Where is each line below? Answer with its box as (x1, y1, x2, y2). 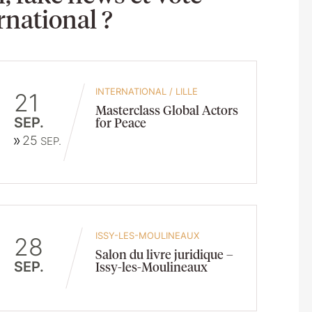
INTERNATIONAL (95, 86, 167, 97)
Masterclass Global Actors (95, 102, 239, 118)
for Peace (95, 114, 147, 130)
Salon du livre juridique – (95, 246, 234, 262)
